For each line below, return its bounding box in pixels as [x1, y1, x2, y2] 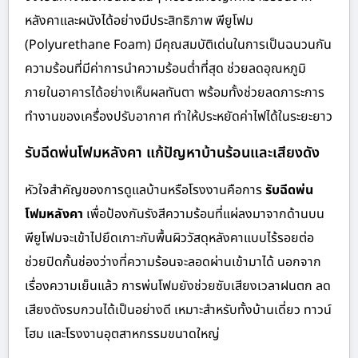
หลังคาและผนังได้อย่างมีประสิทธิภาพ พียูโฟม [25, 10, 253, 30]
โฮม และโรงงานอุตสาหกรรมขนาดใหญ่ [25, 324, 220, 344]
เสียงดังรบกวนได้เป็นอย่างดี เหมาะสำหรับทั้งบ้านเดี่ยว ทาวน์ [25, 300, 332, 320]
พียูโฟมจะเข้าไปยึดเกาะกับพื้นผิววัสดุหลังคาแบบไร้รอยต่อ [25, 228, 314, 248]
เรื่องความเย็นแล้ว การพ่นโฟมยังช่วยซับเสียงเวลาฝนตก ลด [25, 276, 331, 296]
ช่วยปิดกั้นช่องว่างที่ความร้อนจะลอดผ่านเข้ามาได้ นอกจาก [25, 252, 321, 272]
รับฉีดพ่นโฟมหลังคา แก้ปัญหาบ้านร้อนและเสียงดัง [25, 141, 320, 164]
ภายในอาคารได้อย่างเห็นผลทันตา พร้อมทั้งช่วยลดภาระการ [25, 82, 324, 102]
